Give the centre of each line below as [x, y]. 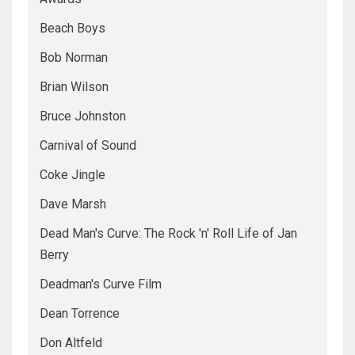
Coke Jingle [73, 175]
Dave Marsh [73, 204]
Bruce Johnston [83, 116]
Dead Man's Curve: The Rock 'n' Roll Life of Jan [168, 234]
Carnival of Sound [88, 146]
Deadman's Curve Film [101, 284]
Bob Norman [74, 58]
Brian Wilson [74, 87]
